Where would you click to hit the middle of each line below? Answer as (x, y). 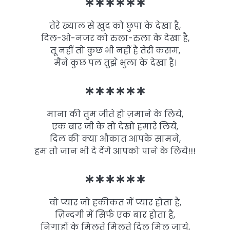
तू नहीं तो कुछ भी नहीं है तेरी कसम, (115, 50)
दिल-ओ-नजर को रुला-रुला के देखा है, (115, 38)
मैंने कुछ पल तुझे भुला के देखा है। (115, 63)
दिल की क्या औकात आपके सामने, (115, 139)
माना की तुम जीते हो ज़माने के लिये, (115, 114)
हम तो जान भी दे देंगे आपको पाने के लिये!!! (115, 151)
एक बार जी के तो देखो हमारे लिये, (115, 127)
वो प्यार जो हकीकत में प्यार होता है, (115, 203)
